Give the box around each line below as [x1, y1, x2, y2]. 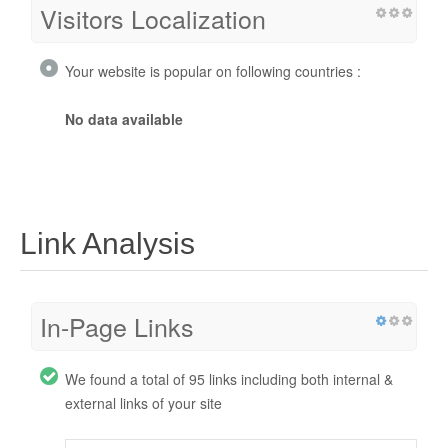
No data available [65, 109, 183, 130]
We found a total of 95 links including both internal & [65, 369, 393, 390]
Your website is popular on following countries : [65, 61, 361, 82]
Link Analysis [20, 227, 195, 261]
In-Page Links [40, 308, 194, 345]
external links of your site [65, 393, 222, 414]
